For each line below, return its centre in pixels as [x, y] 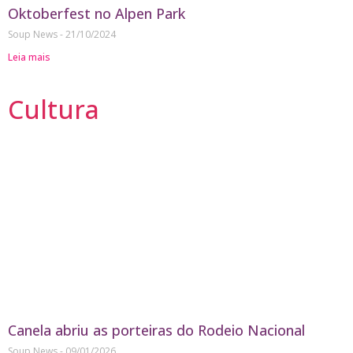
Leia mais [29, 57]
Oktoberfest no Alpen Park [97, 13]
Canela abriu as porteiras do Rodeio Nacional [156, 330]
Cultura [54, 109]
